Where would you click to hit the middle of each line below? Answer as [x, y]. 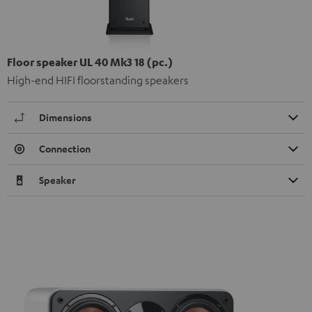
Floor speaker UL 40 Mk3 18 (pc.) [90, 62]
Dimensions [65, 117]
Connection [65, 148]
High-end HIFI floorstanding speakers [98, 80]
